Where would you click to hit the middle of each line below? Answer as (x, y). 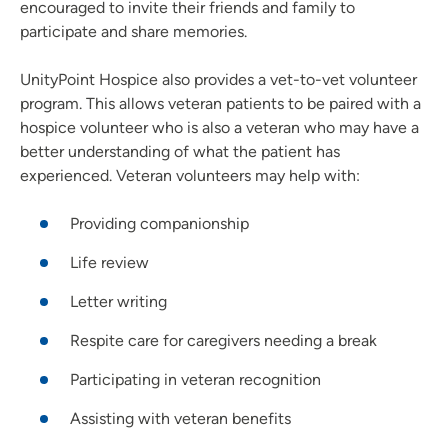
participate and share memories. (133, 31)
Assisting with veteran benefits (180, 418)
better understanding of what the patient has (180, 151)
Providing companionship (159, 223)
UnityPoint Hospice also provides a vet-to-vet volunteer (218, 79)
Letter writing (118, 301)
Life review (109, 262)
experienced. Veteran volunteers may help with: (190, 175)
